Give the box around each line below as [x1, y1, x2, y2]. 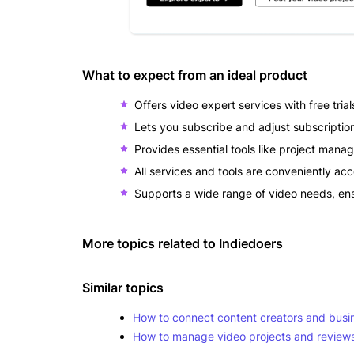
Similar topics [82, 280, 164, 296]
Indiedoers [219, 235, 283, 251]
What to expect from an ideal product [82, 67, 307, 83]
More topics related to [82, 235, 219, 251]
